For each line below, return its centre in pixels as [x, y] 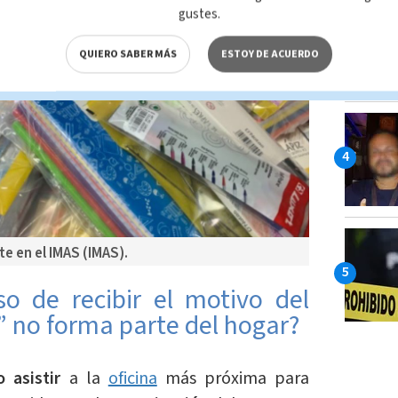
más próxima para [233, 379]
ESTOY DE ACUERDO [270, 54]
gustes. [199, 14]
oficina [132, 379]
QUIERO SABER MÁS [128, 54]
